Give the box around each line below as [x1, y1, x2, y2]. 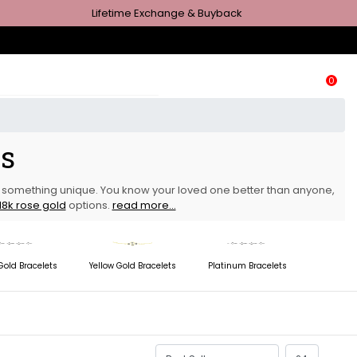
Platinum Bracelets [207, 260, 287, 272]
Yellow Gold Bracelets [88, 260, 176, 272]
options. [65, 198, 112, 213]
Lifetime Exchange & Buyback [91, 6, 242, 21]
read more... [112, 198, 176, 213]
